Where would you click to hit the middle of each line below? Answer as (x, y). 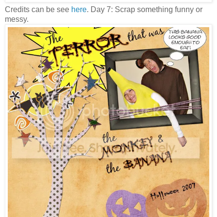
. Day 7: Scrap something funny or (145, 10)
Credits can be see (38, 10)
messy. (17, 19)
